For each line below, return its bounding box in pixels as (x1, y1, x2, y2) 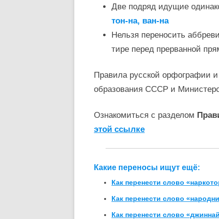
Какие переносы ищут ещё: (94, 163, 200, 172)
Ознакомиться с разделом (94, 110, 197, 120)
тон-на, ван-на (111, 16, 169, 26)
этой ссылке (94, 125, 145, 134)
